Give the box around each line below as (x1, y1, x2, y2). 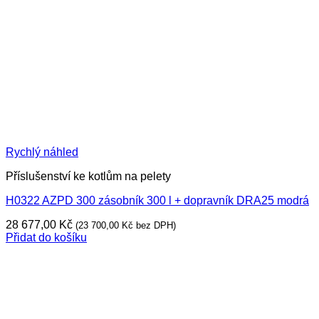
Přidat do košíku (6, 231, 87, 244)
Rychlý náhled (6, 146, 78, 158)
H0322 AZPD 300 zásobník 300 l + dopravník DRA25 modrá (6, 194, 309, 206)
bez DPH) (133, 220, 176, 231)
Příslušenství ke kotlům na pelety (6, 170, 171, 182)
